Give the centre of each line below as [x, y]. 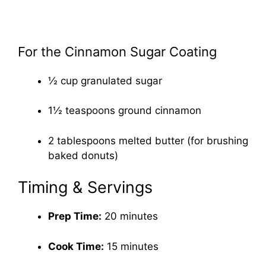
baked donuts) [83, 155]
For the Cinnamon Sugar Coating [117, 51]
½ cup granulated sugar [105, 80]
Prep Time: [75, 216]
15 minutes [131, 246]
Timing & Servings [85, 188]
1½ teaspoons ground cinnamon [125, 111]
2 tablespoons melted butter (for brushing [148, 140]
